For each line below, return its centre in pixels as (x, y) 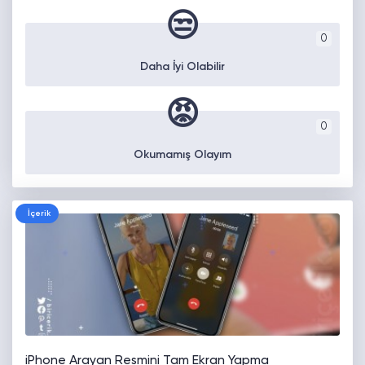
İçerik (39, 213)
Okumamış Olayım (182, 154)
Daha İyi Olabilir (182, 66)
